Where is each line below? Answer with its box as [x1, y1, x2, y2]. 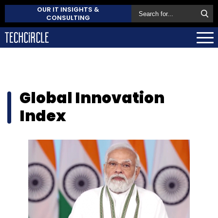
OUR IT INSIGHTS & [37, 5, 99, 14]
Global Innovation [19, 87, 164, 109]
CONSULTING [46, 13, 90, 22]
